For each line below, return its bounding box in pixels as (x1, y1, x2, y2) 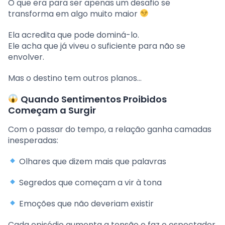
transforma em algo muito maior (8, 8, 140, 20)
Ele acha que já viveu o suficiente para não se (8, 40, 185, 52)
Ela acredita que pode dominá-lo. (8, 29, 139, 41)
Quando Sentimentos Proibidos (18, 92, 167, 105)
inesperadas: (8, 134, 58, 146)
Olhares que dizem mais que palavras (17, 155, 167, 167)
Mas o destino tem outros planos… (8, 72, 142, 84)
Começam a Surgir (8, 103, 96, 117)
